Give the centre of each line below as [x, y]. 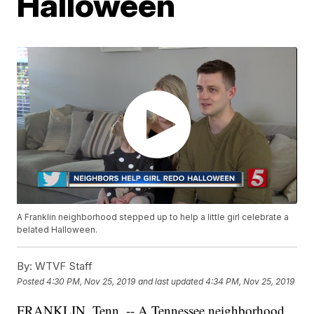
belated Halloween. [57, 230]
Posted [32, 281]
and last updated [171, 281]
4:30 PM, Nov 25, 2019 [91, 281]
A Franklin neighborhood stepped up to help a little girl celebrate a [153, 217]
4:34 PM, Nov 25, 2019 [250, 281]
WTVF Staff [63, 266]
